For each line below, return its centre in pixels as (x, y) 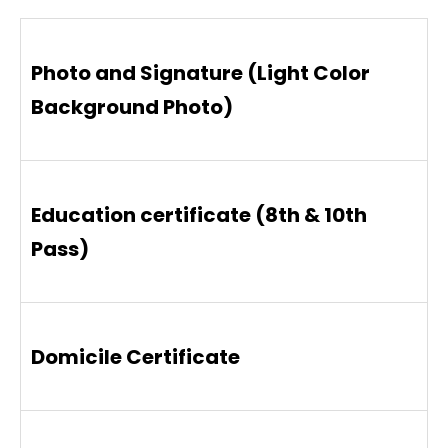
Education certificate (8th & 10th (199, 214)
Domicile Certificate (135, 356)
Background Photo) (132, 106)
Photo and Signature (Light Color (200, 72)
